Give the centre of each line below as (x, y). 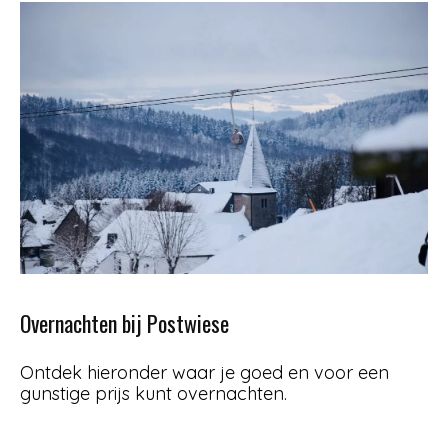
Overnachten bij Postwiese (124, 323)
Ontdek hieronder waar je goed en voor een (204, 373)
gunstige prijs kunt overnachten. (153, 394)
